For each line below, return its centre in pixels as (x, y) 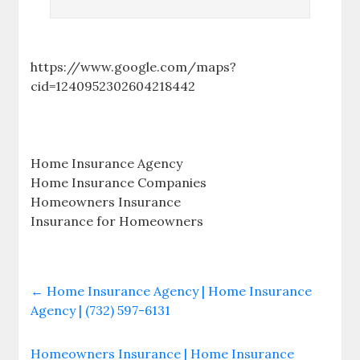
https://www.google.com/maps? (134, 66)
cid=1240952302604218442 (113, 86)
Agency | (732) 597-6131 (101, 310)
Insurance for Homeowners (117, 221)
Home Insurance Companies (119, 182)
